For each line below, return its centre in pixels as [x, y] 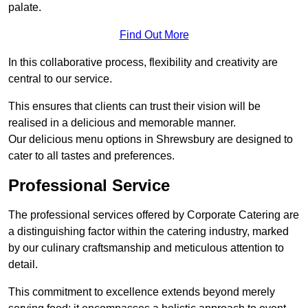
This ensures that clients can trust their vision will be [134, 107]
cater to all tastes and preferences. [91, 156]
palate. [25, 8]
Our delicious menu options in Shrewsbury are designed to [151, 140]
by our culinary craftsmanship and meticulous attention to [146, 248]
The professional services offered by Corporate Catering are [154, 215]
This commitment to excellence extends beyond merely [142, 292]
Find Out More [154, 35]
